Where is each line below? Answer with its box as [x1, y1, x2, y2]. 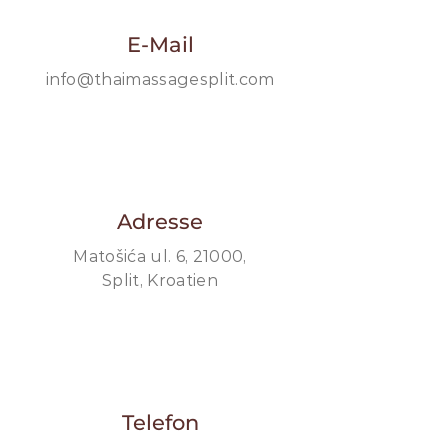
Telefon [121, 410, 199, 435]
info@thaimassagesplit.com [45, 70, 275, 89]
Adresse [117, 209, 203, 234]
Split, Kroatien [102, 271, 218, 290]
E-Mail [126, 32, 194, 57]
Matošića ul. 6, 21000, [73, 247, 247, 266]
